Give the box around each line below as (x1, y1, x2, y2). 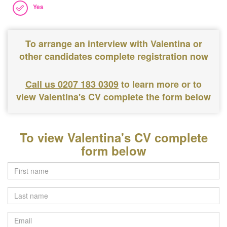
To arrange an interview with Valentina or (25, 37, 202, 50)
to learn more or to (121, 78, 202, 91)
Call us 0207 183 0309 (25, 78, 119, 91)
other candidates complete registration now (19, 50, 208, 63)
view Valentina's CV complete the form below (16, 90, 211, 103)
